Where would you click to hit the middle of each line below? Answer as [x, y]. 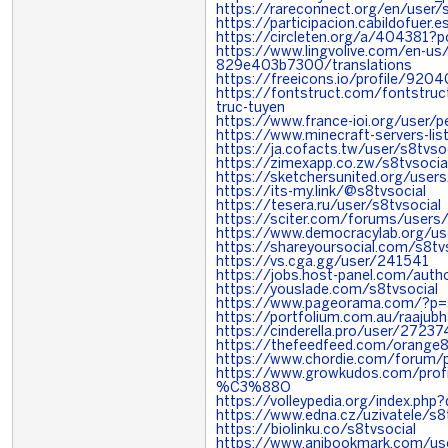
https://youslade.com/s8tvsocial [327, 290]
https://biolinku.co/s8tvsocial [316, 430]
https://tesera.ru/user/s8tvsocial [328, 206]
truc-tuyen [250, 108]
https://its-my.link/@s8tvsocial [321, 192]
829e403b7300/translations [314, 66]
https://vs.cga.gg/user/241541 [322, 262]
